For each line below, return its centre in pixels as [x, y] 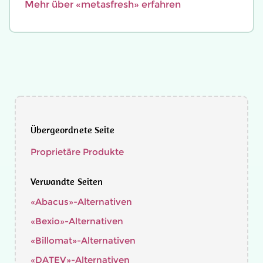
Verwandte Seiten [67, 181]
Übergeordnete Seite [73, 130]
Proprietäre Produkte [77, 152]
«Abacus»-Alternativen [81, 202]
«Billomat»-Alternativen [83, 240]
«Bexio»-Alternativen [77, 221]
